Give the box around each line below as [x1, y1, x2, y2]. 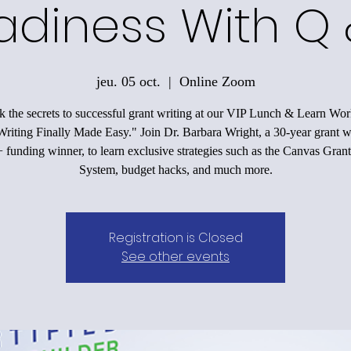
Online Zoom [179, 73, 255, 89]
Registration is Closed [108, 228, 243, 247]
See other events [121, 247, 230, 266]
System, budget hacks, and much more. [78, 162, 273, 176]
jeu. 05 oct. [96, 73, 161, 89]
